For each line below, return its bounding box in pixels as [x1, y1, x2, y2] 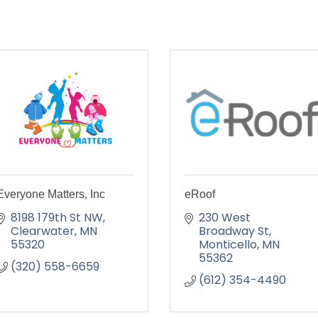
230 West [199, 209, 251, 226]
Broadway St [199, 223, 269, 239]
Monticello [199, 236, 257, 253]
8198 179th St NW [11, 209, 103, 226]
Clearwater [11, 223, 75, 239]
